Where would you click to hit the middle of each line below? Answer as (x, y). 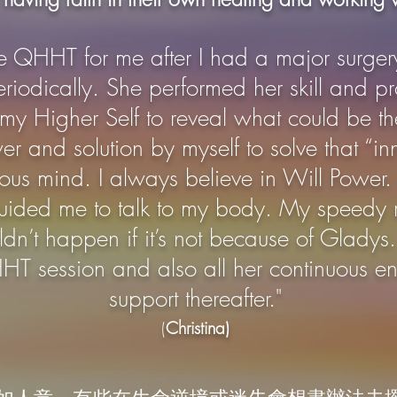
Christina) (198, 328)
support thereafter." (195, 299)
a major (292, 58)
